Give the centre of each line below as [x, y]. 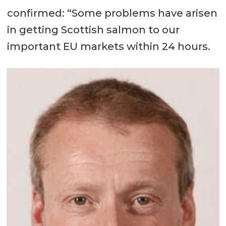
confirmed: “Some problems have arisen [112, 13]
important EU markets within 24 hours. [110, 47]
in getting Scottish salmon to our [93, 30]
